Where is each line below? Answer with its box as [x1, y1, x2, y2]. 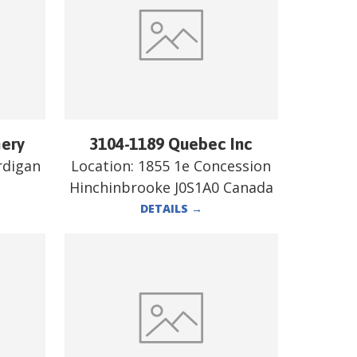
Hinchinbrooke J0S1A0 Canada [69, 177, 273, 197]
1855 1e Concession [138, 155, 272, 175]
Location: [71, 155, 139, 175]
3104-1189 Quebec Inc [89, 133, 253, 153]
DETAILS [139, 200, 191, 216]
